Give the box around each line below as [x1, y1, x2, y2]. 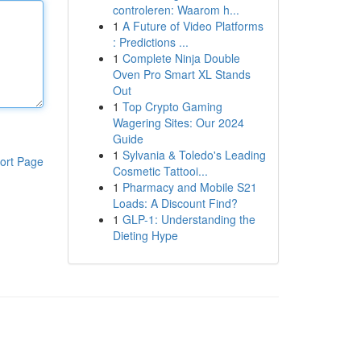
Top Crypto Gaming [122, 98, 222, 114]
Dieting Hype [112, 227, 178, 243]
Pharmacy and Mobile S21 [122, 179, 257, 195]
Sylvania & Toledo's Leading [122, 147, 266, 163]
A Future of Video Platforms [122, 18, 263, 34]
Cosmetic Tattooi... [112, 163, 208, 179]
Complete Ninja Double [122, 50, 240, 66]
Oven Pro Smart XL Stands [112, 66, 251, 82]
